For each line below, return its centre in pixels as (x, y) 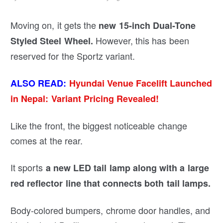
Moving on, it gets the (54, 25)
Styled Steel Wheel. (52, 41)
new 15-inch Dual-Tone (146, 25)
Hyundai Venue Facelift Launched (141, 83)
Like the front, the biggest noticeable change (99, 125)
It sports (27, 167)
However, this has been (141, 40)
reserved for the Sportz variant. (73, 56)
